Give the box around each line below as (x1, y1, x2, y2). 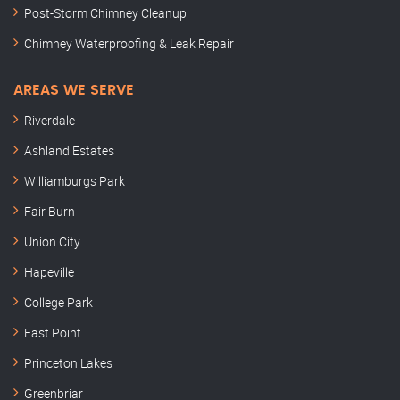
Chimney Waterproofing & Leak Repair (24, 35, 234, 53)
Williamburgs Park (24, 172, 125, 190)
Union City (24, 233, 80, 251)
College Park (24, 294, 93, 312)
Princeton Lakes (24, 354, 112, 372)
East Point (24, 324, 81, 342)
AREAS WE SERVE (13, 83, 134, 98)
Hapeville (24, 263, 74, 281)
